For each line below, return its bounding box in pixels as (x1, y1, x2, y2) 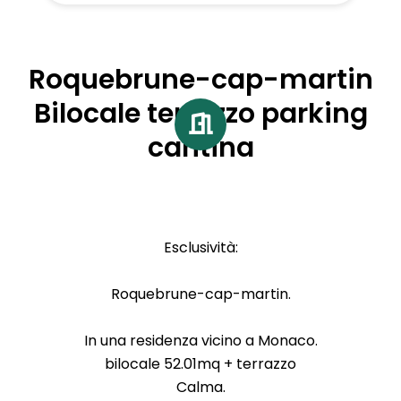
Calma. (175, 377, 226, 398)
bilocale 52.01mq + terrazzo (105, 354, 296, 375)
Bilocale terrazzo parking (33, 95, 368, 133)
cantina (147, 129, 254, 167)
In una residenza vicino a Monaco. (83, 330, 318, 352)
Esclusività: (163, 237, 238, 259)
